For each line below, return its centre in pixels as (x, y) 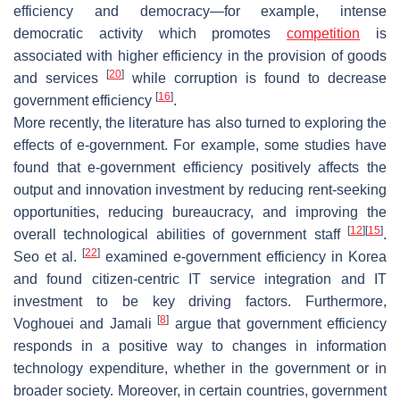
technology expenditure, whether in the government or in (200, 369)
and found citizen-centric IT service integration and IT (200, 279)
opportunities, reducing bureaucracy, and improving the (200, 212)
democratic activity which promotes (150, 34)
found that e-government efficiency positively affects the (200, 168)
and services (60, 79)
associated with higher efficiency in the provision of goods (200, 56)
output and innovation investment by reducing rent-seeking (200, 190)
